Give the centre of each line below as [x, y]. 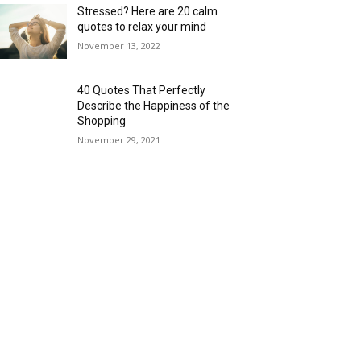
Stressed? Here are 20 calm [148, 12]
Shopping [102, 121]
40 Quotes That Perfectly [142, 91]
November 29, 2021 [119, 140]
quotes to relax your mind [142, 27]
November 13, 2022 [119, 46]
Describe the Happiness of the [154, 106]
